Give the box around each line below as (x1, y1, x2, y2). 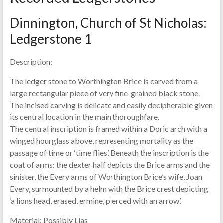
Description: (9, 56, 52, 66)
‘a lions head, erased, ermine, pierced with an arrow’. (9, 195, 181, 205)
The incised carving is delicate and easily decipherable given (9, 100, 213, 110)
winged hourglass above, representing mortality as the (9, 135, 193, 145)
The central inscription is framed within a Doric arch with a (9, 123, 207, 133)
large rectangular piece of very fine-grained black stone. (9, 88, 200, 98)
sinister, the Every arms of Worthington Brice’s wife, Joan (9, 171, 202, 181)
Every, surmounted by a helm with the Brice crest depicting (9, 183, 208, 193)
